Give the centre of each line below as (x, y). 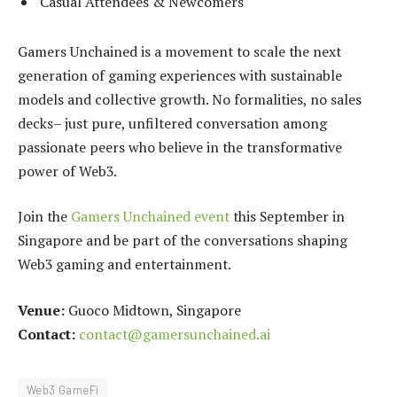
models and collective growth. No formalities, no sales (190, 99)
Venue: (41, 311)
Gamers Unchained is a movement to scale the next (179, 51)
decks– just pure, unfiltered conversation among (172, 123)
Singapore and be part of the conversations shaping (183, 241)
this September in (287, 217)
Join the (44, 217)
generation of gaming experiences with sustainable (180, 75)
